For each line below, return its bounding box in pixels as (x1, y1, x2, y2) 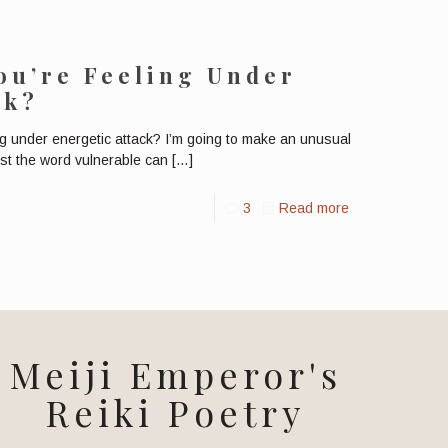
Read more (278, 199, 349, 216)
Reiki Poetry (46, 387, 306, 436)
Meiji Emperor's (9, 349, 342, 398)
